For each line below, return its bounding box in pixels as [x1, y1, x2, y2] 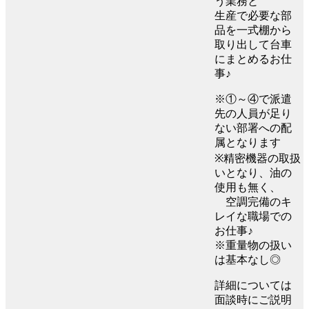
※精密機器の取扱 [215, 152, 301, 164]
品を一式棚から [215, 23, 292, 36]
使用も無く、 [215, 181, 281, 193]
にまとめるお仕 [215, 52, 292, 65]
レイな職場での [215, 210, 292, 222]
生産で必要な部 [215, 9, 292, 21]
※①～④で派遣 [215, 92, 292, 105]
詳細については [215, 279, 292, 291]
